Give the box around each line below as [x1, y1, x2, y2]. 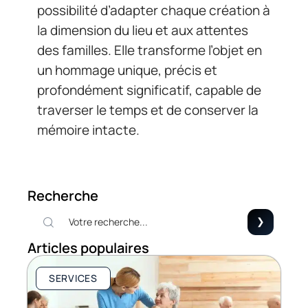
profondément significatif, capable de [37, 81, 261, 100]
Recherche [27, 186, 98, 206]
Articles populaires [27, 239, 149, 258]
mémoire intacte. [37, 121, 140, 140]
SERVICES [49, 272, 98, 285]
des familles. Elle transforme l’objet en [37, 41, 262, 60]
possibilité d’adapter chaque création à [37, 1, 270, 20]
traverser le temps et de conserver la [37, 101, 258, 120]
